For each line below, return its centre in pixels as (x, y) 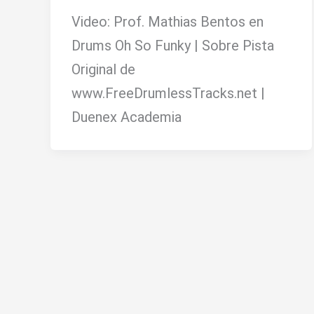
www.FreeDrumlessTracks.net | (168, 93)
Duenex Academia (127, 117)
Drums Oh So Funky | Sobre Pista (173, 45)
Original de (103, 69)
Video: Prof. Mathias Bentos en (168, 21)
